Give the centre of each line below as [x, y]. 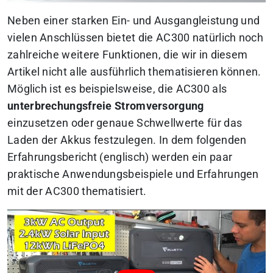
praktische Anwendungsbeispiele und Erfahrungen [133, 175]
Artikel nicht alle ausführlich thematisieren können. [134, 72]
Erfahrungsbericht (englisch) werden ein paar [120, 158]
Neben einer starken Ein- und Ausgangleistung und [134, 21]
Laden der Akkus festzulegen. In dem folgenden [127, 140]
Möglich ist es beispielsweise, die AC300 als [117, 89]
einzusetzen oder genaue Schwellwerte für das [125, 123]
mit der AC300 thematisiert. [77, 192]
